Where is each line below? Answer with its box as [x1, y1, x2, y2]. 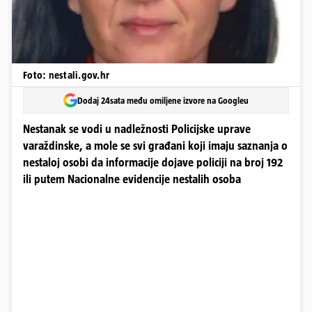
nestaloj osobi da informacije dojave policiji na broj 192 [23, 156, 283, 169]
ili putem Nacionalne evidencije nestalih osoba [23, 173, 241, 186]
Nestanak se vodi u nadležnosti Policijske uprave [23, 123, 251, 136]
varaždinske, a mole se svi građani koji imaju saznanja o [23, 139, 288, 153]
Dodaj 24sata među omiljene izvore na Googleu [77, 95, 249, 106]
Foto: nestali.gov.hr [23, 69, 109, 81]
